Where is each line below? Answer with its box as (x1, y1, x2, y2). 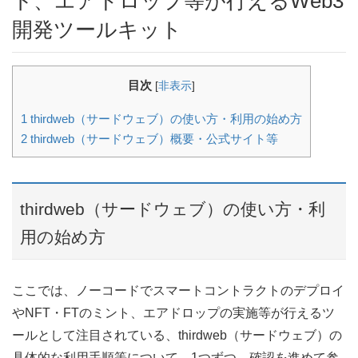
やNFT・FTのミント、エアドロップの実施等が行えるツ (12, 306, 335, 320)
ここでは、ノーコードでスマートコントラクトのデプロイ (12, 284, 344, 298)
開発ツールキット (12, 17, 182, 42)
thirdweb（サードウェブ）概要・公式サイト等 (27, 131, 278, 145)
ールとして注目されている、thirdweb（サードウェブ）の (12, 328, 342, 343)
